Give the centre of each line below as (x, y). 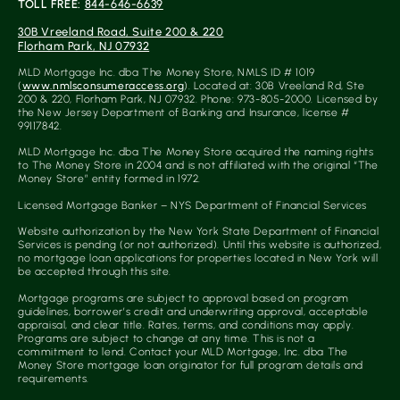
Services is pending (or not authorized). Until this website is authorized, (200, 245)
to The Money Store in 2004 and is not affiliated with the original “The (198, 166)
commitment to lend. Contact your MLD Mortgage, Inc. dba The (183, 351)
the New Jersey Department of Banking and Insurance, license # (184, 113)
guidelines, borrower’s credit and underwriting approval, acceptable (193, 311)
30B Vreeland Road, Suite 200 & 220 (121, 31)
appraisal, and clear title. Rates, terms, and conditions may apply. (186, 325)
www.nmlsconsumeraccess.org (103, 86)
